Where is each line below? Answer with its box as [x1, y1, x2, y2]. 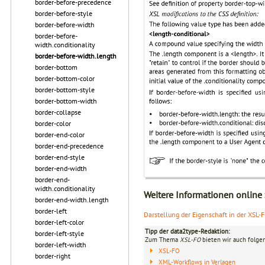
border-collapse [35, 108, 81, 117]
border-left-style [35, 229, 84, 238]
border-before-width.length [35, 51, 117, 60]
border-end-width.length [35, 195, 109, 204]
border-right [35, 251, 70, 260]
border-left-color [35, 218, 84, 227]
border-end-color [35, 130, 85, 139]
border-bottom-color [35, 74, 95, 83]
